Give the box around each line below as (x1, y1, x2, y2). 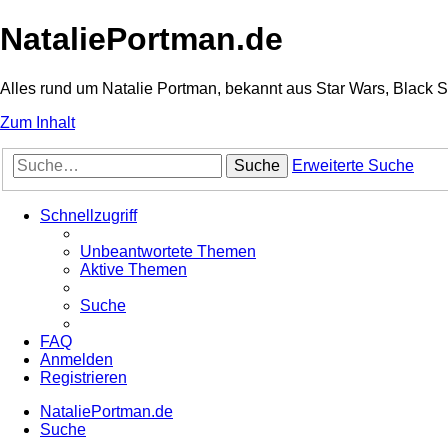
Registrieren (40, 369, 127, 387)
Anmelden (40, 351, 113, 369)
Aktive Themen (80, 261, 187, 279)
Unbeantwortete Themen (80, 243, 256, 261)
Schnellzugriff (40, 207, 137, 225)
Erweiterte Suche (292, 157, 414, 175)
